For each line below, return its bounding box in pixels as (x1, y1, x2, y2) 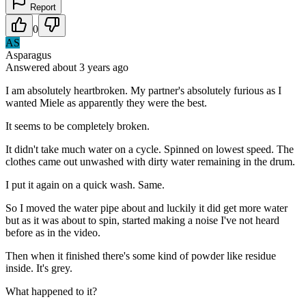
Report (27, 1, 56, 12)
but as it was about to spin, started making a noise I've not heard (5, 214, 279, 226)
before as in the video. (5, 226, 100, 238)
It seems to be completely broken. (5, 120, 150, 132)
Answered (5, 61, 53, 73)
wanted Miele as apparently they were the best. (5, 96, 207, 109)
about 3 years (53, 61, 110, 73)
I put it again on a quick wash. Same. (5, 178, 165, 191)
